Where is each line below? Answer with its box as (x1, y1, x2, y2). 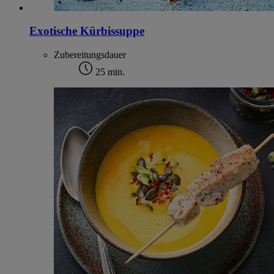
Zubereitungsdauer (54, 50, 126, 61)
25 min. (93, 67, 125, 78)
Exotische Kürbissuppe (29, 24, 144, 38)
